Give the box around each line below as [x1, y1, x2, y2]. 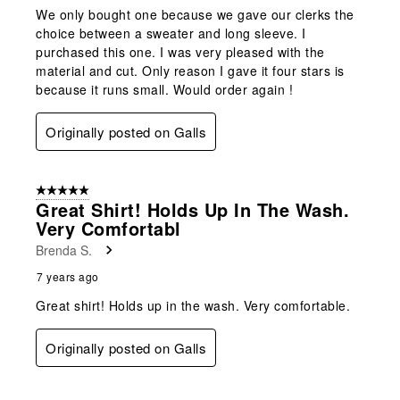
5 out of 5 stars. [36, 182, 118, 199]
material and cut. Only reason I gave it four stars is [36, 61, 345, 79]
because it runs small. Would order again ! [36, 79, 293, 98]
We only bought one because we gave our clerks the [36, 4, 354, 23]
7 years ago [37, 268, 99, 284]
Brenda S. [36, 240, 92, 259]
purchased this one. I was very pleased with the [36, 42, 325, 61]
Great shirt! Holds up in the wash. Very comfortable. [36, 296, 350, 314]
